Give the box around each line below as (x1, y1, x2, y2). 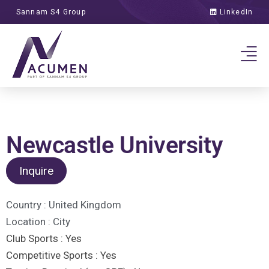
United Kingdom (49, 199, 121, 211)
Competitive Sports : (6, 249, 100, 261)
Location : (6, 216, 50, 228)
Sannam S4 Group (16, 8, 86, 16)
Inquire (19, 163, 53, 178)
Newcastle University (6, 131, 223, 159)
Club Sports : (6, 232, 65, 244)
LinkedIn (219, 8, 253, 16)
